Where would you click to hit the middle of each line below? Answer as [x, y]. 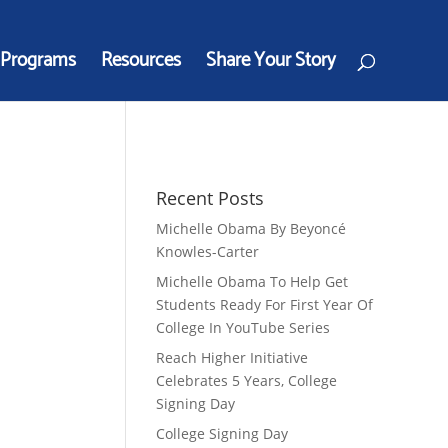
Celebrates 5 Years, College [246, 381]
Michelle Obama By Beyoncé [250, 229]
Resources [141, 60]
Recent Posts [209, 198]
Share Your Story [271, 60]
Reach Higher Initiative [231, 358]
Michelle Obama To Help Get [251, 282]
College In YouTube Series [242, 328]
